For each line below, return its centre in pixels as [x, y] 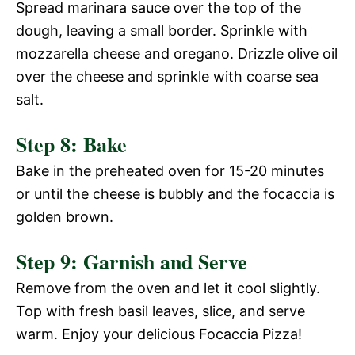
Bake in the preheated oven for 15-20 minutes [170, 170]
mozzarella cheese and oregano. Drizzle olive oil [177, 53]
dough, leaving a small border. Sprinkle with [162, 30]
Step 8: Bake [71, 144]
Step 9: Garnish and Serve [132, 261]
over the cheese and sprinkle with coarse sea [167, 76]
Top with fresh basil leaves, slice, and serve [160, 311]
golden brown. [65, 216]
